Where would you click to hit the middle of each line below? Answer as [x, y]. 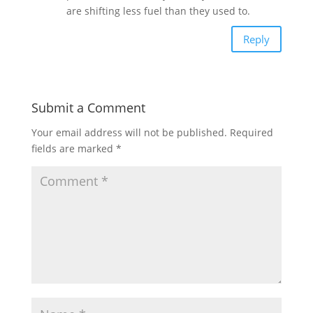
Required [251, 132]
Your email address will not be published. [129, 132]
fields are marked [73, 148]
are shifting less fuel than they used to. [158, 11]
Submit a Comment [88, 108]
